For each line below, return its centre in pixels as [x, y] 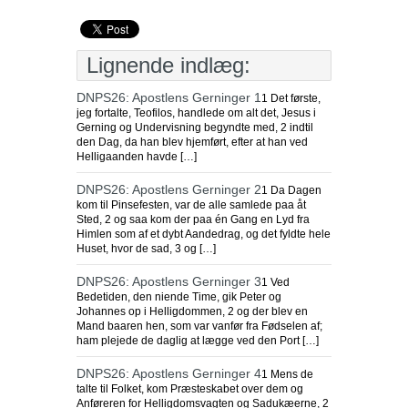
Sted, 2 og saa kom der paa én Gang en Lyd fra [193, 219]
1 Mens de [287, 374]
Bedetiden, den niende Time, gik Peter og [179, 297]
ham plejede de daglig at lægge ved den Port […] [198, 341]
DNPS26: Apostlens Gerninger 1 [169, 97]
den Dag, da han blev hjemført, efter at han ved [192, 142]
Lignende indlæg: [168, 65]
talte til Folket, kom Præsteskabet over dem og [190, 389]
